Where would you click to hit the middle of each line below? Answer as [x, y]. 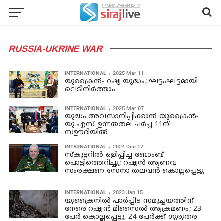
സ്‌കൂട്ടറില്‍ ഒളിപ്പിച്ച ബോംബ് [114, 155]
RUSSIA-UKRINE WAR [56, 49]
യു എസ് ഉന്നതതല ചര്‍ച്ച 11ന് [117, 124]
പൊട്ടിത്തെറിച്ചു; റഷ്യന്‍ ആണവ [121, 163]
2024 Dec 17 [128, 147]
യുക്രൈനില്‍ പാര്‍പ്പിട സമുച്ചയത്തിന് [129, 201]
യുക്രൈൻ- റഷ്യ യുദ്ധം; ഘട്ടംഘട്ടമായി [131, 82]
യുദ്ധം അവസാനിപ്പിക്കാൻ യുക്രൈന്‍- [132, 116]
